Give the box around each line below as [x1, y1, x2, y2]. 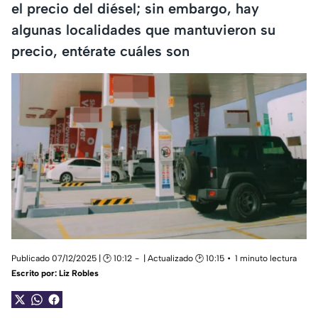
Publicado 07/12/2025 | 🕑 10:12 [11, 253, 132, 264]
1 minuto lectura [235, 253, 297, 264]
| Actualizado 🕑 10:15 [143, 253, 224, 264]
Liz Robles [59, 268, 99, 279]
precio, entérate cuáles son [11, 42, 190, 60]
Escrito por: [11, 268, 59, 279]
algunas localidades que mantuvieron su [11, 21, 275, 38]
